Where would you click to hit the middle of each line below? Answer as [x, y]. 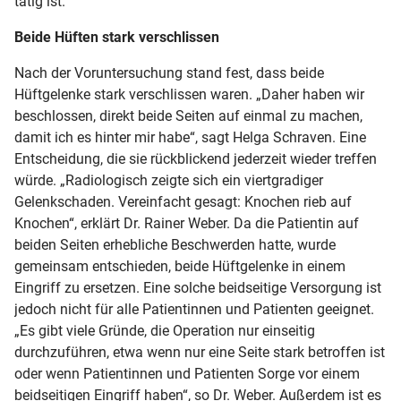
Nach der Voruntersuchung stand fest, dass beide [169, 73]
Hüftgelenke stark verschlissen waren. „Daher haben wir [189, 94]
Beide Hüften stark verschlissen [117, 37]
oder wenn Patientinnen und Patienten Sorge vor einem [187, 373]
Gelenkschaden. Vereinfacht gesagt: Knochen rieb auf [183, 201]
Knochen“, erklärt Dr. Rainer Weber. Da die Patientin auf [187, 223]
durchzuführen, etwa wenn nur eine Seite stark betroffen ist [200, 352]
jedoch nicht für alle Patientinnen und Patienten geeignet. [194, 309]
